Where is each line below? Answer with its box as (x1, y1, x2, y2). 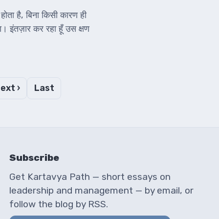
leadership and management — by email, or (9, 184, 194, 196)
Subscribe (9, 152, 59, 164)
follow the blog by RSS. (9, 198, 108, 210)
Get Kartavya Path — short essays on (9, 171, 171, 182)
